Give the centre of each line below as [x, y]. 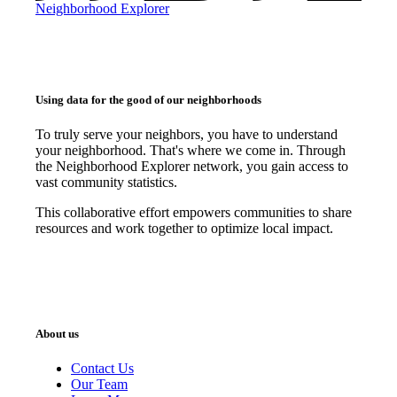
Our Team [99, 385]
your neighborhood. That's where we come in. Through [191, 150]
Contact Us [102, 369]
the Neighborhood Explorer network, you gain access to [192, 166]
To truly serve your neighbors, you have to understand [187, 134]
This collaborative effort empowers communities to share [194, 212]
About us [57, 334]
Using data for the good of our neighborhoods [148, 99]
